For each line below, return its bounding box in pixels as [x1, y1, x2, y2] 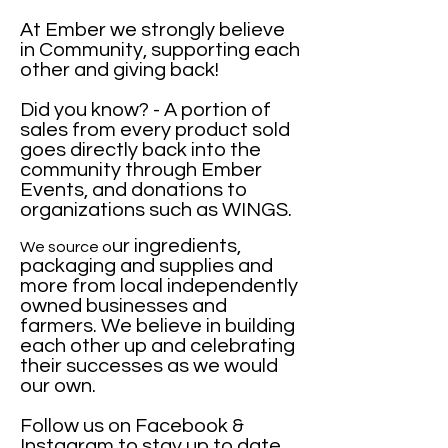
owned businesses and [20, 296, 227, 316]
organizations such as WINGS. [20, 200, 292, 220]
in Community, [20, 40, 147, 60]
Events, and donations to [20, 180, 247, 200]
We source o [20, 239, 112, 255]
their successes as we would [20, 356, 278, 376]
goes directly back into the [20, 140, 261, 160]
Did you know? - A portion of [20, 100, 271, 120]
